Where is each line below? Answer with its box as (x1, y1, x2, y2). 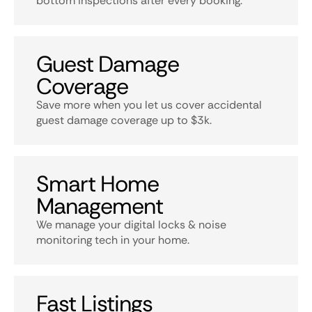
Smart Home (36, 169, 159, 198)
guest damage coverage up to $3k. (36, 113, 212, 127)
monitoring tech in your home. (36, 233, 189, 247)
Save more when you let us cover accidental (36, 97, 262, 112)
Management (36, 192, 164, 221)
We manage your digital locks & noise (36, 217, 226, 232)
